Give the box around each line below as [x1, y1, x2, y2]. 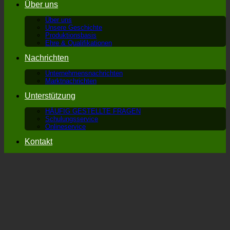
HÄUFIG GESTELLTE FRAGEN [45, 107, 141, 115]
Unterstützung [25, 91, 75, 100]
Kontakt [25, 137, 52, 146]
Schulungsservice [45, 115, 98, 123]
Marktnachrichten [45, 77, 97, 85]
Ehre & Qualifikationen [45, 39, 112, 47]
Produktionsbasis [45, 31, 97, 39]
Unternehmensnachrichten [45, 69, 123, 77]
